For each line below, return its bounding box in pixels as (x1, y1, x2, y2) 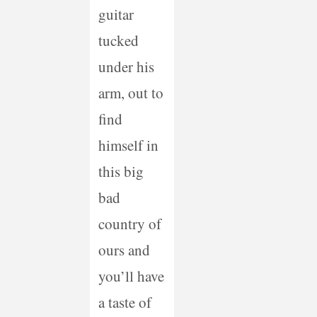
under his (98, 57, 154, 77)
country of (98, 214, 161, 234)
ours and (98, 240, 150, 260)
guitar (98, 4, 134, 25)
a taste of (98, 292, 151, 313)
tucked (98, 30, 139, 51)
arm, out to (98, 83, 163, 103)
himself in (98, 135, 158, 156)
